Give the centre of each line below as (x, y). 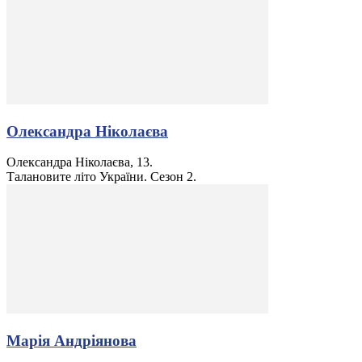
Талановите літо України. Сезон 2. (101, 177)
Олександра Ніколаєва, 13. (80, 162)
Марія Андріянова (72, 341)
